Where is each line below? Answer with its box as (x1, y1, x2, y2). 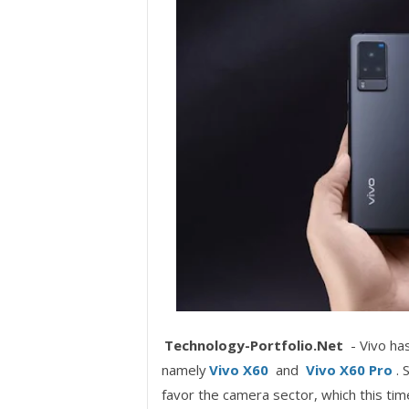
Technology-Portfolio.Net (164, 335, 344, 354)
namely (161, 360, 206, 379)
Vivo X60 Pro (305, 360, 393, 379)
